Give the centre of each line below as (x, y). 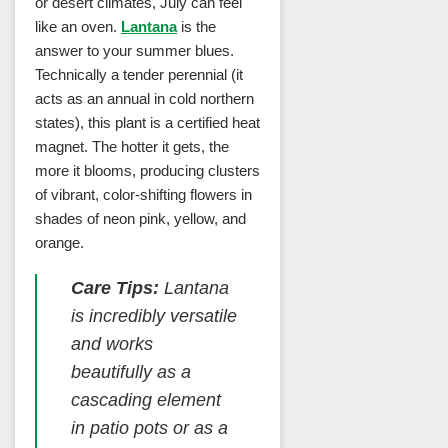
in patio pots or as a (149, 428)
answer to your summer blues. (134, 50)
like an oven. (78, 26)
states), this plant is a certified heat (147, 122)
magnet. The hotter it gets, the (132, 146)
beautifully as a (130, 372)
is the (196, 26)
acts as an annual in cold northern (144, 98)
